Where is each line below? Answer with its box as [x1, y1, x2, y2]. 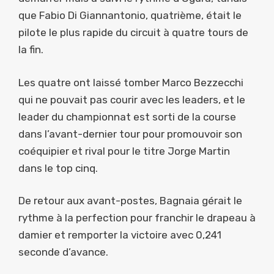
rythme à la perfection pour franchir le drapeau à [18, 212, 256, 224]
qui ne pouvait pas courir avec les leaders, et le [18, 93, 245, 106]
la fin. [18, 43, 43, 56]
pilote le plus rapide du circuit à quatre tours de [18, 26, 248, 39]
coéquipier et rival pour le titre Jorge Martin [18, 144, 230, 157]
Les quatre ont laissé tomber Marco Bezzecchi [18, 76, 243, 89]
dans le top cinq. [18, 161, 98, 174]
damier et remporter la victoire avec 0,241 [18, 229, 221, 242]
